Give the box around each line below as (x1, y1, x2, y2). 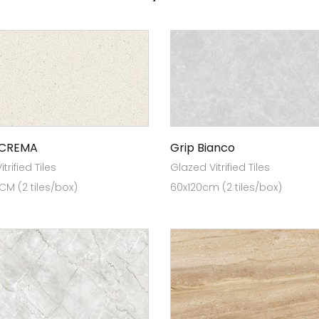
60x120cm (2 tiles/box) (170, 180, 282, 194)
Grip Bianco (170, 140, 235, 156)
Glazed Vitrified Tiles (170, 160, 270, 174)
